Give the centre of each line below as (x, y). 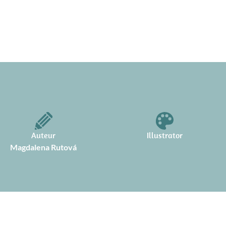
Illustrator (164, 135)
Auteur (43, 135)
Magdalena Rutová (43, 147)
